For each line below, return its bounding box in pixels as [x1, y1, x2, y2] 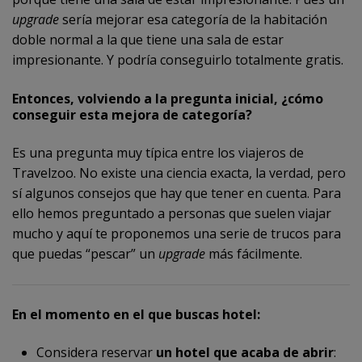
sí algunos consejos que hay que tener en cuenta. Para [12, 184, 341, 203]
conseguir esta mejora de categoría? [12, 106, 252, 124]
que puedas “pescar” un [12, 245, 158, 263]
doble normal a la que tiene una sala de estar [12, 31, 284, 49]
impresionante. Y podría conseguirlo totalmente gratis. [12, 51, 343, 69]
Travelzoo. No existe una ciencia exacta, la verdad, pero [12, 164, 346, 183]
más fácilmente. [205, 245, 302, 263]
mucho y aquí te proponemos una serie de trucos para [12, 225, 341, 243]
